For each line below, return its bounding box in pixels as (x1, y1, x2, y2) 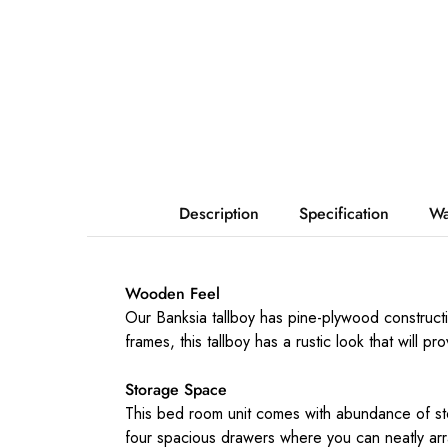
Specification (299, 202, 389, 226)
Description (179, 202, 259, 226)
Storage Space (124, 378, 227, 402)
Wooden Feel (124, 282, 220, 306)
